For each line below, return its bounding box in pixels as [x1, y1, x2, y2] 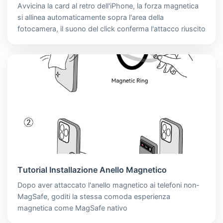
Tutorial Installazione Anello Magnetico [17, 164, 167, 175]
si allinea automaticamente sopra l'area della [17, 12, 164, 21]
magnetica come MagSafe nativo [17, 203, 127, 212]
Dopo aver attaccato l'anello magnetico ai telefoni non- [17, 180, 200, 189]
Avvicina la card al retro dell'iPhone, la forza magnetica [17, 1, 199, 10]
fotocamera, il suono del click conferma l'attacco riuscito [17, 24, 206, 33]
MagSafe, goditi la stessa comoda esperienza [17, 192, 170, 201]
